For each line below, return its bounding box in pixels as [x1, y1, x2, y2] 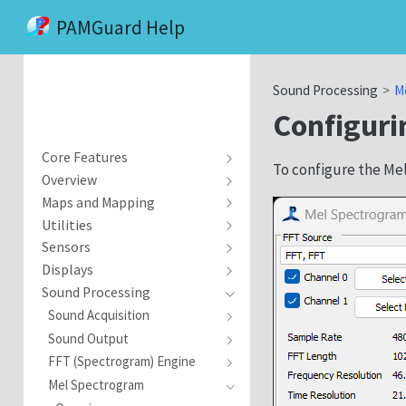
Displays [41, 261, 93, 279]
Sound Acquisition [48, 305, 150, 324]
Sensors [41, 238, 91, 256]
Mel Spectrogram [48, 375, 145, 393]
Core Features [41, 149, 128, 167]
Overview [41, 171, 97, 189]
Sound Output [48, 329, 130, 347]
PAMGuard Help [55, 14, 185, 40]
